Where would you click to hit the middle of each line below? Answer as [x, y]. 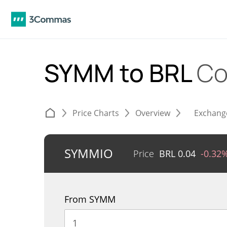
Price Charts [96, 113]
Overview [153, 113]
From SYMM [90, 199]
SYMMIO [89, 153]
